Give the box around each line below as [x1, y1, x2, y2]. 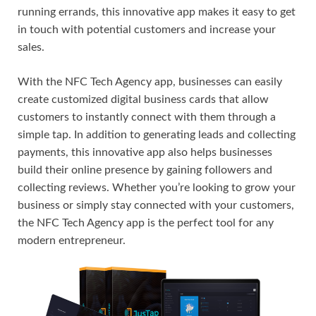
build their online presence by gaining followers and [18, 164, 272, 176]
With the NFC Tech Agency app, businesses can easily [18, 76, 282, 88]
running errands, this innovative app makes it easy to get [18, 6, 296, 18]
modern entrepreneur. [18, 235, 126, 247]
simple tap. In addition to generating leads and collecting [18, 129, 296, 141]
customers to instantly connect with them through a [18, 111, 276, 123]
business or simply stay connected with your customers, [18, 200, 294, 212]
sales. [18, 42, 44, 54]
